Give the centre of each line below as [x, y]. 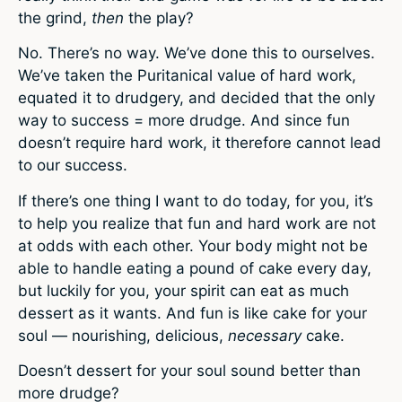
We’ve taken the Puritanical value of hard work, [187, 76]
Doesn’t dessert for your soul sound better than [189, 371]
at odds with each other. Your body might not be [193, 245]
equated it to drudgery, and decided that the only [197, 98]
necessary [265, 335]
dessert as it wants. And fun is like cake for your [192, 313]
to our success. [73, 166]
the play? [159, 18]
